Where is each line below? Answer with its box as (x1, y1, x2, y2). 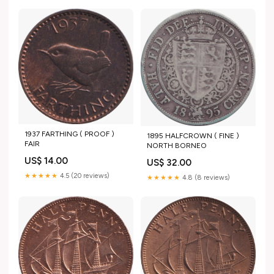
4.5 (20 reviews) (58, 171, 109, 180)
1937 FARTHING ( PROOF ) (24, 129, 114, 138)
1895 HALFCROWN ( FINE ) (147, 131, 239, 140)
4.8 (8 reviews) (180, 173, 230, 182)
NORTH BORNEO (147, 141, 207, 150)
